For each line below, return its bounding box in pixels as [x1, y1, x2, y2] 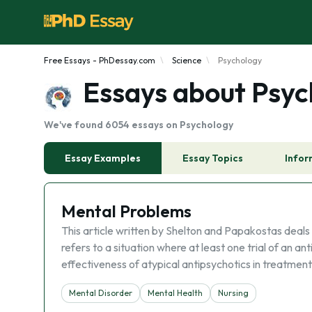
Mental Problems [61, 201, 192, 221]
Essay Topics [182, 152, 243, 164]
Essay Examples [65, 152, 141, 164]
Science [172, 55, 201, 65]
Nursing [218, 288, 249, 298]
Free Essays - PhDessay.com [44, 55, 155, 65]
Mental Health [148, 288, 203, 298]
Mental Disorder [69, 288, 132, 298]
